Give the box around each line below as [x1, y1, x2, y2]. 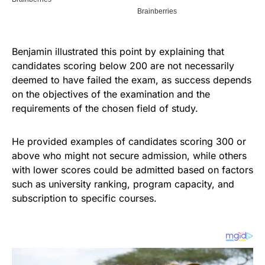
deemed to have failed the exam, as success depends [12, 73, 251, 86]
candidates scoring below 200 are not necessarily [12, 59, 234, 72]
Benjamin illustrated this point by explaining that [12, 45, 224, 57]
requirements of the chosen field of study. [12, 102, 198, 114]
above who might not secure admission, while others [12, 149, 247, 161]
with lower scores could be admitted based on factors [12, 163, 253, 176]
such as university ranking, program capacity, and [12, 177, 234, 190]
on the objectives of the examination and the [12, 88, 210, 100]
